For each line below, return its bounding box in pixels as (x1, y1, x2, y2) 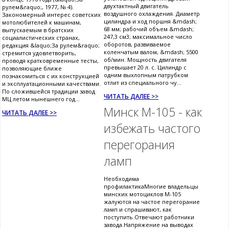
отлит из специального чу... (104, 79, 181, 87)
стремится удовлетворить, (2, 49, 76, 57)
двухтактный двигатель (104, 2, 169, 10)
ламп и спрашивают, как (104, 205, 172, 214)
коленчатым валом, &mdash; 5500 (104, 48, 198, 56)
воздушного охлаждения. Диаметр (104, 10, 200, 18)
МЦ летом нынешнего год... (2, 95, 80, 103)
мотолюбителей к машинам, (2, 18, 81, 27)
